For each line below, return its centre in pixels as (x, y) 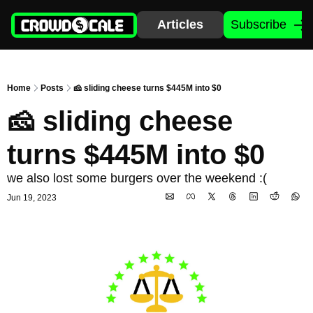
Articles (180, 24)
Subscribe (259, 24)
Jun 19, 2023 (32, 197)
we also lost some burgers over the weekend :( (137, 178)
